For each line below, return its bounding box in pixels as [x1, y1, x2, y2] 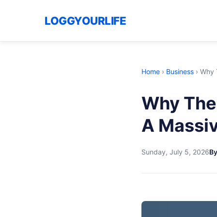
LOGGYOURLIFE [45, 14, 126, 27]
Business [166, 67, 194, 76]
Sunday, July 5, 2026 [141, 147, 209, 156]
